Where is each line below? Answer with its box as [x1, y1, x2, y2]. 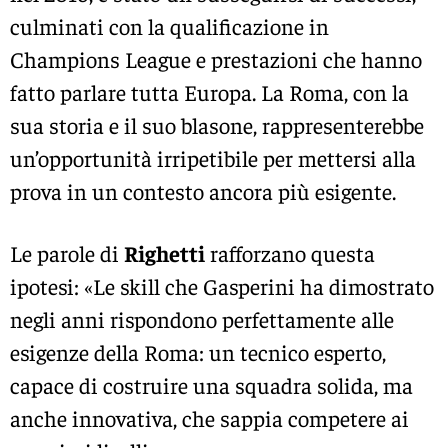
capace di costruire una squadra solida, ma [10, 370, 413, 399]
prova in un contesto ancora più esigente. [10, 177, 396, 206]
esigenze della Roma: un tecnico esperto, [10, 337, 386, 366]
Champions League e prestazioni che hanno [10, 45, 422, 74]
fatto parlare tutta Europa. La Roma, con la [10, 78, 409, 107]
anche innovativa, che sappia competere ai [10, 403, 409, 432]
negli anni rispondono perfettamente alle [10, 304, 394, 333]
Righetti [124, 238, 205, 267]
